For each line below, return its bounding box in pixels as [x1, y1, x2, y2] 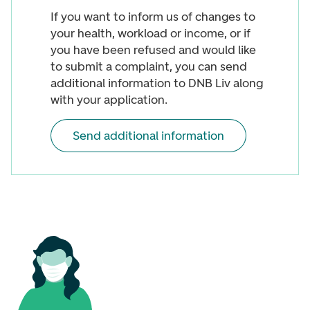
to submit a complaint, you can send [51, 59, 247, 74]
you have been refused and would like [51, 42, 256, 57]
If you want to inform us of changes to [51, 9, 255, 24]
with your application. [51, 92, 167, 107]
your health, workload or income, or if [51, 26, 250, 41]
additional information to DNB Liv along [51, 75, 263, 91]
